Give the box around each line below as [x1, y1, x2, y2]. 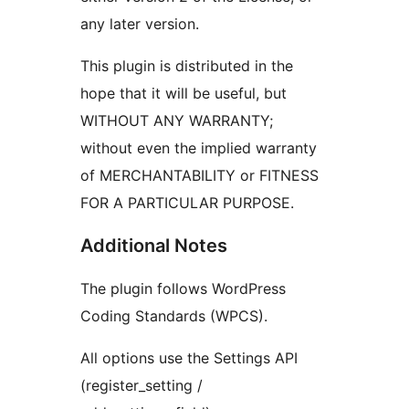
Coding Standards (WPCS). [80, 307, 267, 326]
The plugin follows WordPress [80, 279, 286, 299]
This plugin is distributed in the [80, 57, 293, 76]
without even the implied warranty [80, 139, 317, 158]
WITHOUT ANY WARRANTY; [80, 111, 273, 131]
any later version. [80, 15, 199, 34]
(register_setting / [80, 376, 203, 395]
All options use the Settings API [80, 349, 298, 368]
